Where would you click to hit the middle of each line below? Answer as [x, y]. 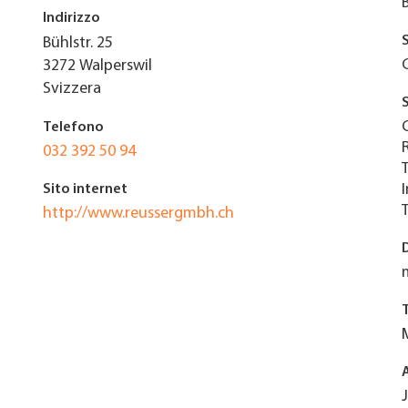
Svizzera [71, 89]
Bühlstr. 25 [77, 43]
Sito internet [85, 189]
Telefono [73, 127]
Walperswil [115, 66]
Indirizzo [71, 18]
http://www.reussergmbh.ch [138, 214]
